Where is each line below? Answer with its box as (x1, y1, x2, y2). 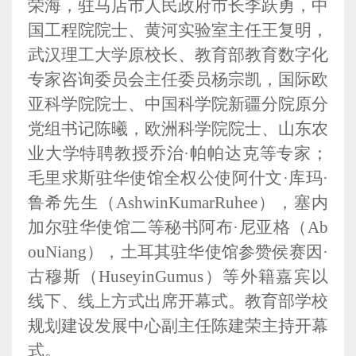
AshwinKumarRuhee (116, 192, 258, 212)
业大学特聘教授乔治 (28, 143, 184, 163)
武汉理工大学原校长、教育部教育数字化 (28, 44, 328, 64)
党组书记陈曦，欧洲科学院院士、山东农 (28, 118, 328, 138)
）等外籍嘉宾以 (203, 266, 329, 286)
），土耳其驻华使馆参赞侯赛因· (87, 242, 328, 261)
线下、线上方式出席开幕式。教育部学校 (28, 291, 328, 311)
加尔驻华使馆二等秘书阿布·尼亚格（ (28, 217, 308, 237)
